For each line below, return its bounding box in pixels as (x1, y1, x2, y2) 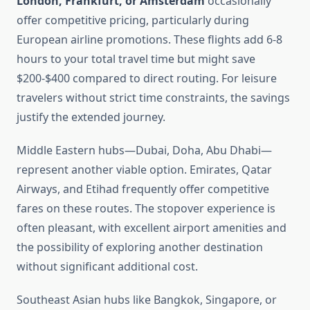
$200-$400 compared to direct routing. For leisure (17, 71, 277, 86)
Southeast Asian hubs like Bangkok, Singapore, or (17, 292, 277, 308)
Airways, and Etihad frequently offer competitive (17, 181, 269, 197)
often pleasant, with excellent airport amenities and (17, 220, 286, 236)
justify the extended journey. (17, 109, 165, 125)
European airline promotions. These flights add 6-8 (17, 32, 282, 48)
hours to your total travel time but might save (17, 51, 255, 67)
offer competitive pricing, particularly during (17, 12, 249, 28)
